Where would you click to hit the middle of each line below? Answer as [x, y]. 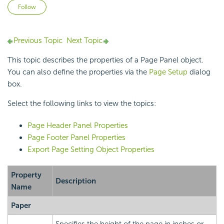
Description [76, 181]
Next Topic [84, 41]
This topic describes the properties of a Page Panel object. [105, 60]
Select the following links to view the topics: [82, 104]
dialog [199, 72]
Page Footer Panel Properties [76, 138]
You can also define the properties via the [78, 72]
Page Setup [168, 72]
